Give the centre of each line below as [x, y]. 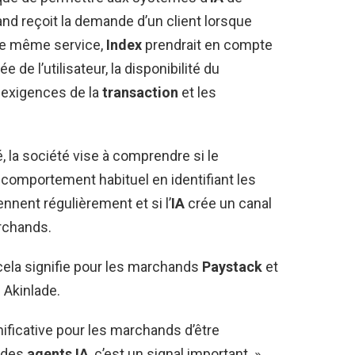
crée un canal [228, 203]
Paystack [232, 266]
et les [197, 92]
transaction [140, 92]
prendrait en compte [207, 44]
